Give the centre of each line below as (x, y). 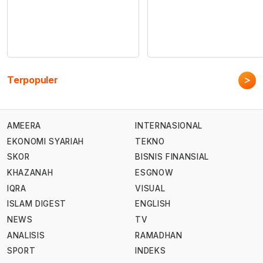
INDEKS (151, 251)
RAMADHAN (159, 235)
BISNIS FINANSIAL (172, 157)
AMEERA (24, 126)
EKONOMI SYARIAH (46, 141)
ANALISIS (26, 235)
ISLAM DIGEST (37, 204)
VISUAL (150, 188)
